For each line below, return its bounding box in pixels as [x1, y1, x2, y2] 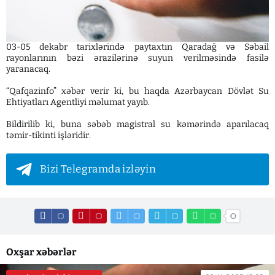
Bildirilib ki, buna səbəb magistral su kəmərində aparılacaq [6, 118, 269, 130]
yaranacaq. [6, 63, 50, 74]
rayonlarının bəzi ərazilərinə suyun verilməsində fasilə [6, 52, 269, 63]
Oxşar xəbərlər [6, 246, 77, 258]
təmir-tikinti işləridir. [6, 130, 91, 141]
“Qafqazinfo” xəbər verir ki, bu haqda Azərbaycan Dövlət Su [6, 85, 269, 96]
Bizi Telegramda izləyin [40, 162, 157, 176]
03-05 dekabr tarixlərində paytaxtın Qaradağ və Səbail [6, 41, 269, 52]
